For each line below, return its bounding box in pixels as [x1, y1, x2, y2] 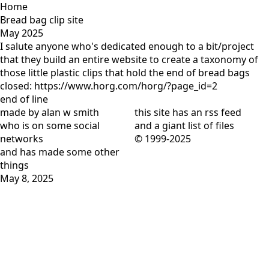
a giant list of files [154, 119, 234, 132]
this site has [134, 106, 191, 119]
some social [46, 119, 100, 132]
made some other [38, 145, 119, 159]
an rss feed [191, 106, 241, 119]
